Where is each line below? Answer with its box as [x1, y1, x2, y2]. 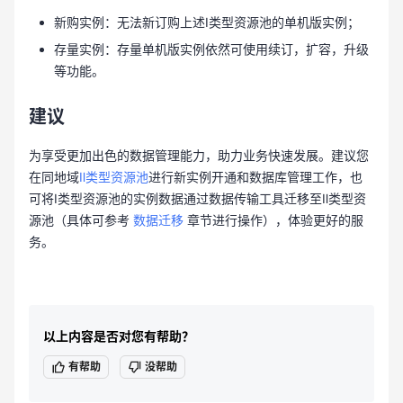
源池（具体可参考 [29, 212, 130, 228]
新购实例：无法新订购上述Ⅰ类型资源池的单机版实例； [54, 14, 360, 30]
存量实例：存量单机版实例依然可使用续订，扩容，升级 [54, 41, 369, 57]
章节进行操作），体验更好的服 [184, 212, 363, 228]
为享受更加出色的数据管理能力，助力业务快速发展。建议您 [29, 148, 369, 163]
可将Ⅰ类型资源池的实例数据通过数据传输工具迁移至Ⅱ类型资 [29, 191, 366, 206]
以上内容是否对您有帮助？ [43, 328, 194, 344]
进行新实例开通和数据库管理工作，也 [148, 169, 363, 184]
